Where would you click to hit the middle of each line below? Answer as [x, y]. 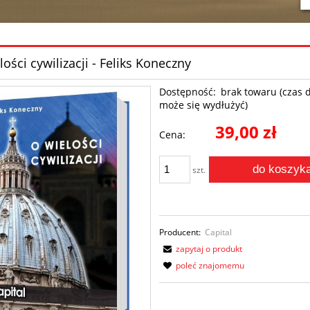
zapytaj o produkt [209, 248]
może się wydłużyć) [204, 104]
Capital [219, 232]
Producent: [180, 232]
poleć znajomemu [210, 265]
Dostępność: [188, 91]
